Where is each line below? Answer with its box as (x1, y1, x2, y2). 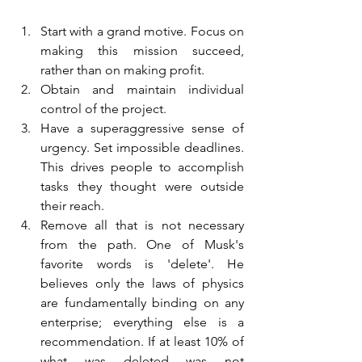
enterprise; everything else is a (40, 314, 244, 330)
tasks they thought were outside (40, 179, 244, 194)
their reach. (40, 198, 104, 213)
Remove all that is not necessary (40, 217, 244, 233)
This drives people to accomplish (40, 159, 244, 175)
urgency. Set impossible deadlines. (40, 140, 244, 155)
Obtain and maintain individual (40, 82, 244, 97)
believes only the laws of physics (40, 276, 244, 291)
